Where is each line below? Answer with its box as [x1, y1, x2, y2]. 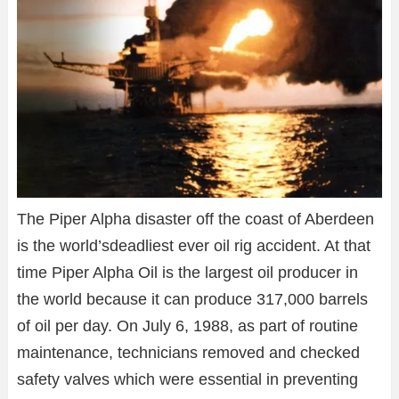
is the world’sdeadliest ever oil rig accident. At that [17, 236, 370, 255]
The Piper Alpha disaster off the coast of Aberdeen [17, 209, 374, 228]
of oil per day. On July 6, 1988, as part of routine [17, 316, 358, 335]
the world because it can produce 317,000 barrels [17, 289, 368, 308]
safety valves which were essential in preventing [17, 370, 358, 388]
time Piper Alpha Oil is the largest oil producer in [17, 263, 358, 281]
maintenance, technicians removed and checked [17, 343, 360, 362]
